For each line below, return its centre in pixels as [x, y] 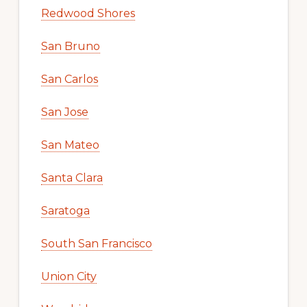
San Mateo [70, 145]
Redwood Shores [88, 14]
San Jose [64, 112]
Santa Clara [72, 178]
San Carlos [69, 79]
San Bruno [70, 47]
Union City [69, 277]
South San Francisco [96, 244]
